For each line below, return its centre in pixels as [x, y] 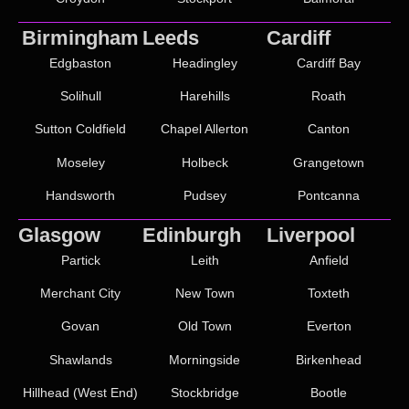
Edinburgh [192, 235]
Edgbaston [80, 63]
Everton [329, 326]
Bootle [329, 393]
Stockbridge [204, 393]
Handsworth [80, 196]
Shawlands [80, 359]
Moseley [80, 162]
